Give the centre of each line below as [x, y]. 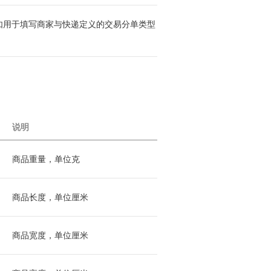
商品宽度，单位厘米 [50, 235]
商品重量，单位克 [46, 158]
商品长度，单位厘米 [50, 197]
